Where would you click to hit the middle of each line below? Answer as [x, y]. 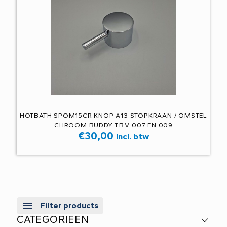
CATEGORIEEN [53, 219]
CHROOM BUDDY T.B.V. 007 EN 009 [113, 125]
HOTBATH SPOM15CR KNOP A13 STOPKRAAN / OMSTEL [113, 115]
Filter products [69, 205]
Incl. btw [133, 136]
